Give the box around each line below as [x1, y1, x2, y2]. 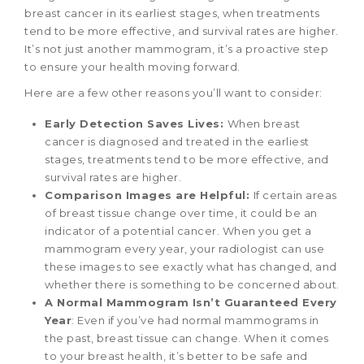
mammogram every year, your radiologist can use [45, 241, 324, 255]
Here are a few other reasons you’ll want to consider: [24, 85, 323, 99]
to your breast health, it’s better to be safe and [45, 349, 308, 362]
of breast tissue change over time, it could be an [45, 206, 318, 219]
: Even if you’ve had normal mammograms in [71, 313, 319, 327]
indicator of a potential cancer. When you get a [45, 223, 312, 237]
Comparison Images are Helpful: [45, 188, 253, 201]
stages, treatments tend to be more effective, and [45, 152, 329, 166]
